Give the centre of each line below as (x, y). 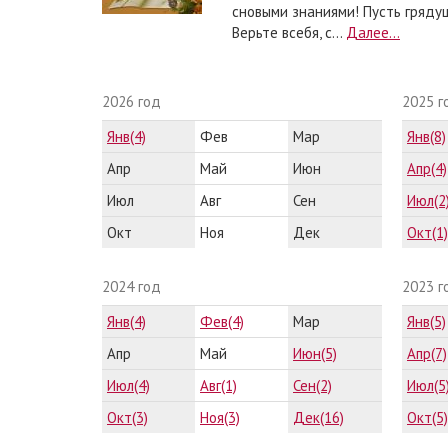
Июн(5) (315, 353)
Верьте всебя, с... (289, 32)
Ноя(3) (220, 417)
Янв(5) (426, 321)
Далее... (373, 32)
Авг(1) (218, 385)
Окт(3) (127, 417)
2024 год (131, 286)
